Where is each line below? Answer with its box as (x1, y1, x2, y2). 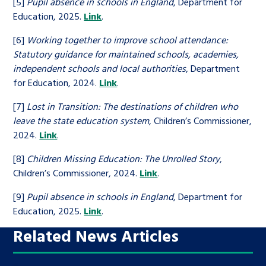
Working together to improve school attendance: (27, 33, 229, 47)
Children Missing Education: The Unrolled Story (27, 151, 220, 166)
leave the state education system (13, 113, 150, 128)
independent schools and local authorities (13, 61, 186, 75)
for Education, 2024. (13, 75, 100, 90)
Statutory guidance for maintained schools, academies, (13, 47, 239, 61)
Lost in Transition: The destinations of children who (27, 99, 239, 113)
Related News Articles (13, 223, 179, 248)
